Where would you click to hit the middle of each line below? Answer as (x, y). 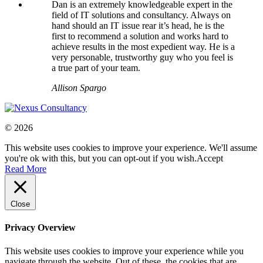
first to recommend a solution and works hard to (140, 36)
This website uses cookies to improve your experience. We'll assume (131, 148)
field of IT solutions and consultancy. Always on (141, 15)
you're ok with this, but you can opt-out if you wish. (101, 159)
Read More (26, 169)
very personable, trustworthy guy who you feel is (142, 58)
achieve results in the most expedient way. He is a (143, 47)
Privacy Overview (40, 228)
